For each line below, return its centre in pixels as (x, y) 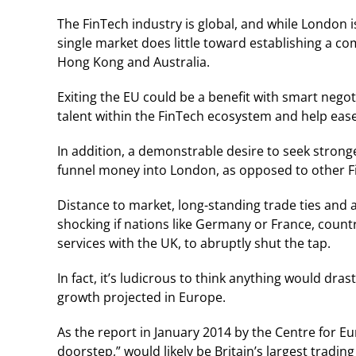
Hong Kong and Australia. (133, 62)
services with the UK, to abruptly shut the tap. (194, 243)
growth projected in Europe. (141, 297)
